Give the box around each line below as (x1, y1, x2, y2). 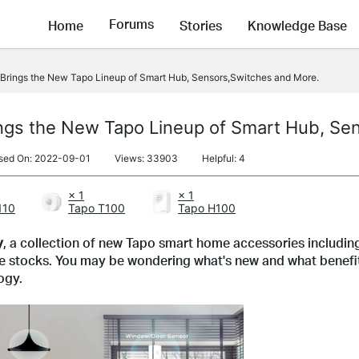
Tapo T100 (68, 201, 125, 215)
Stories (179, 16, 222, 34)
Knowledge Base (248, 16, 347, 34)
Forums (109, 15, 154, 33)
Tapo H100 (178, 201, 236, 215)
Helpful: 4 (202, 152, 245, 164)
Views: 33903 (115, 152, 178, 164)
